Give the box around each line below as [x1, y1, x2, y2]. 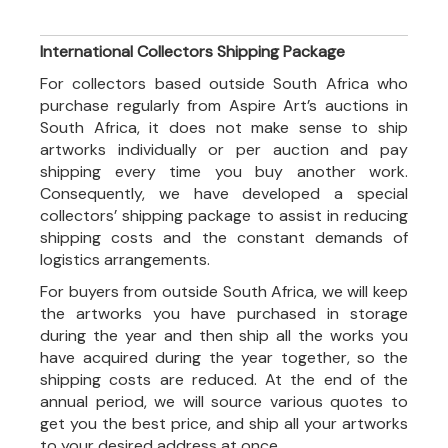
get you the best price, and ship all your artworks [40, 413, 408, 434]
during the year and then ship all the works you [40, 325, 408, 346]
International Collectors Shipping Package [40, 41, 345, 62]
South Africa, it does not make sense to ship [40, 117, 408, 138]
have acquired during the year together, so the [40, 347, 408, 368]
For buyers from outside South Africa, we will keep [40, 281, 408, 302]
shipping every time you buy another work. [40, 161, 408, 182]
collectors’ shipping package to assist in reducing [40, 205, 408, 226]
